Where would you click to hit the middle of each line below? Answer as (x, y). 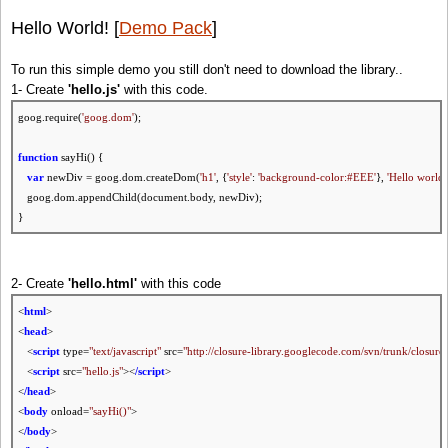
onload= (68, 411)
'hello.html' (102, 284)
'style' (239, 177)
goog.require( (50, 117)
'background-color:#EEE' (317, 177)
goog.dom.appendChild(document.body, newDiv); (140, 197)
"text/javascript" (125, 351)
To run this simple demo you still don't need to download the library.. (207, 70)
